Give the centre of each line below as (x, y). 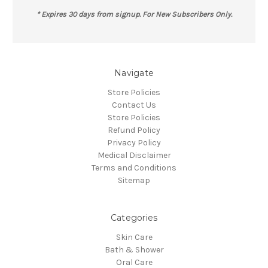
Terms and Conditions (134, 168)
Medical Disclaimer (134, 156)
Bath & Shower (134, 250)
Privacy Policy (134, 143)
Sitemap (134, 181)
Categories (134, 218)
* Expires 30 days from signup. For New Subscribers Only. (134, 14)
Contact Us (134, 105)
